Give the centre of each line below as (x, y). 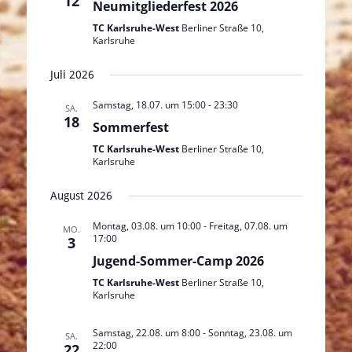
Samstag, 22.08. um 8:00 (146, 333)
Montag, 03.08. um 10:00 (147, 226)
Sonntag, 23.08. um (250, 333)
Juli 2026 (72, 75)
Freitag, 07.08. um (248, 226)
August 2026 (81, 196)
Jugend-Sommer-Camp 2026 (178, 261)
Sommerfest (130, 127)
